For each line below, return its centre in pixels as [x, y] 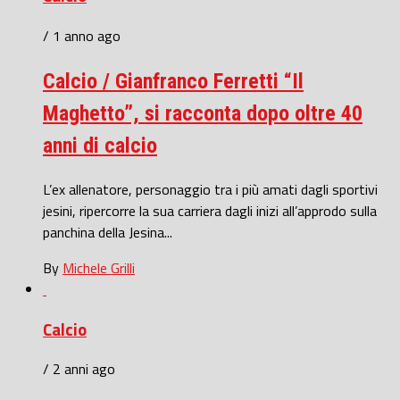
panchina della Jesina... [108, 232]
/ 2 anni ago [79, 369]
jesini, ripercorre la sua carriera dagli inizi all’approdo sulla [210, 210]
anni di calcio [100, 146]
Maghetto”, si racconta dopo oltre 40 [203, 114]
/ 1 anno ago [82, 36]
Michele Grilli [99, 267]
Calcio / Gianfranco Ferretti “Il [173, 82]
